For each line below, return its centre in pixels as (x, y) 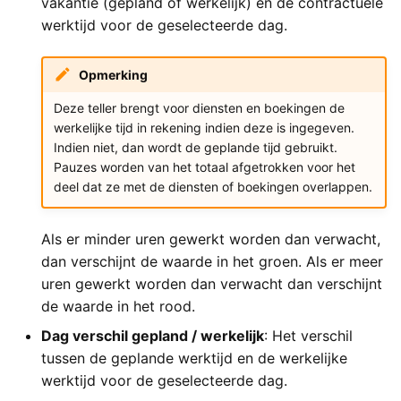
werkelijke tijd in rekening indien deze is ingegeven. (204, 127)
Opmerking (113, 74)
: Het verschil (308, 336)
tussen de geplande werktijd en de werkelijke (194, 358)
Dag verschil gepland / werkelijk (153, 336)
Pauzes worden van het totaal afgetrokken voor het (204, 166)
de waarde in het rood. (118, 306)
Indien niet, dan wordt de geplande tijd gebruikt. (195, 147)
